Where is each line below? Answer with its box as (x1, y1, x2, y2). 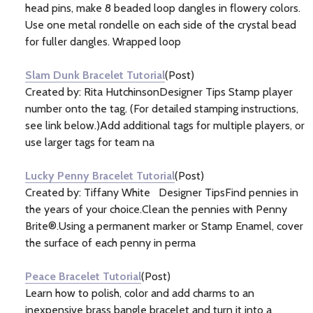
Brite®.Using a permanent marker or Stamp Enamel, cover (25, 219, 303, 233)
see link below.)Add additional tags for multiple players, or (25, 118, 305, 132)
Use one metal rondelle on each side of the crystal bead (25, 17, 296, 31)
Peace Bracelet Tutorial (25, 269, 141, 283)
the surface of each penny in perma (25, 235, 196, 249)
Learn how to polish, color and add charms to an (25, 286, 254, 300)
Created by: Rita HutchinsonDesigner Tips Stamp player (25, 85, 293, 99)
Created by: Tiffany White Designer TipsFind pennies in (25, 185, 298, 199)
